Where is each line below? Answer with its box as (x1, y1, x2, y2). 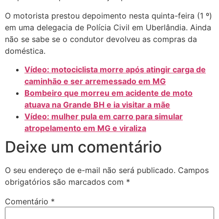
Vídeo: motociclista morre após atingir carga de (24, 65, 206, 75)
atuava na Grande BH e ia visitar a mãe (24, 100, 170, 110)
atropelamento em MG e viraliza (24, 123, 146, 133)
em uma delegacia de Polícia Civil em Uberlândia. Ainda (5, 22, 211, 32)
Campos (178, 165, 209, 175)
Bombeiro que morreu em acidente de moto (24, 88, 193, 98)
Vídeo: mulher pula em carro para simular (24, 111, 183, 122)
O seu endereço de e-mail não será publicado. (5, 165, 175, 175)
